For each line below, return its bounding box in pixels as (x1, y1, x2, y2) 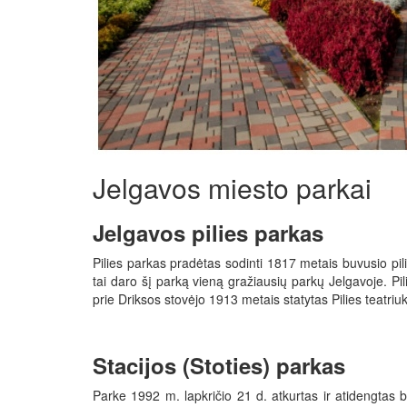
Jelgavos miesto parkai (93, 168, 372, 208)
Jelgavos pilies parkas (93, 217, 323, 249)
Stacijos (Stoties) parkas (93, 350, 345, 382)
